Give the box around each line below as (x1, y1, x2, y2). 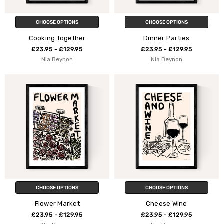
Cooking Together (28, 34, 86, 42)
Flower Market (34, 200, 80, 208)
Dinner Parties (143, 34, 190, 42)
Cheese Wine (145, 200, 187, 208)
